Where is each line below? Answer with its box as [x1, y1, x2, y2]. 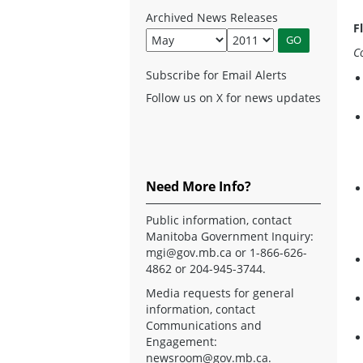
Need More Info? [146, 177, 251, 195]
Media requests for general [146, 284, 294, 301]
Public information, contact [146, 211, 292, 228]
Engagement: [146, 333, 217, 349]
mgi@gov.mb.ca [146, 244, 232, 260]
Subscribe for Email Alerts [146, 66, 287, 83]
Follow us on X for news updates [146, 89, 321, 105]
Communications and [146, 317, 262, 333]
